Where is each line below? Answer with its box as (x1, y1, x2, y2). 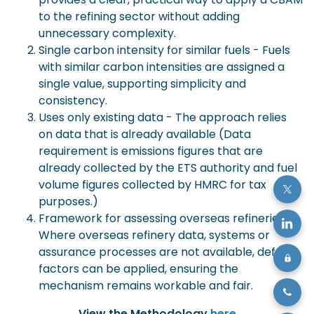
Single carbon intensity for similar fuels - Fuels (39, 41, 290, 58)
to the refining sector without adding (39, 8, 240, 25)
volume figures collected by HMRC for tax (39, 176, 266, 193)
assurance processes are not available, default (39, 243, 296, 260)
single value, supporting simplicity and (39, 75, 246, 92)
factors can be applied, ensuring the (39, 260, 238, 277)
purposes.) (39, 193, 98, 210)
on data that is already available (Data (39, 125, 251, 142)
